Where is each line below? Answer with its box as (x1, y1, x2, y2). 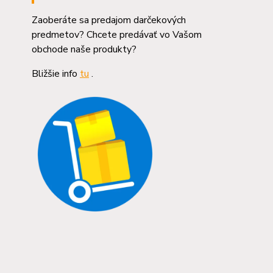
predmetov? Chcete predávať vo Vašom (32, 28, 202, 41)
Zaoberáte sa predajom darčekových (32, 13, 186, 27)
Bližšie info (32, 67, 80, 80)
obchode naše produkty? (32, 43, 136, 56)
